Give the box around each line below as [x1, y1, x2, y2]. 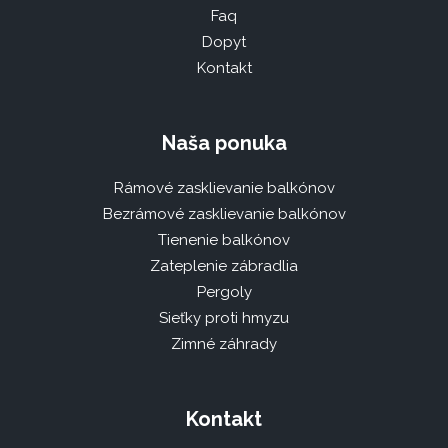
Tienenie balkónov [158, 230, 290, 249]
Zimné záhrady [171, 334, 277, 353]
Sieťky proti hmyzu [159, 308, 289, 327]
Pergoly [196, 282, 252, 301]
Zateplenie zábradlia [150, 256, 298, 275]
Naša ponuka [161, 130, 287, 155]
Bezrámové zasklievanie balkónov [102, 204, 346, 223]
